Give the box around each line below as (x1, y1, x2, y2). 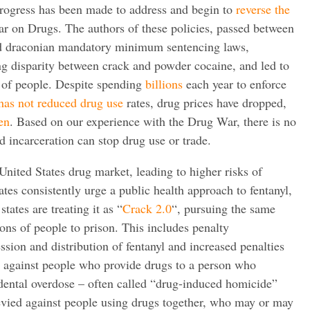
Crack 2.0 (122, 199, 172, 217)
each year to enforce (183, 75, 286, 92)
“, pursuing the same (172, 199, 275, 217)
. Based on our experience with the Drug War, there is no (10, 112, 296, 129)
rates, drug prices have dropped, (123, 93, 286, 111)
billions (145, 75, 183, 92)
